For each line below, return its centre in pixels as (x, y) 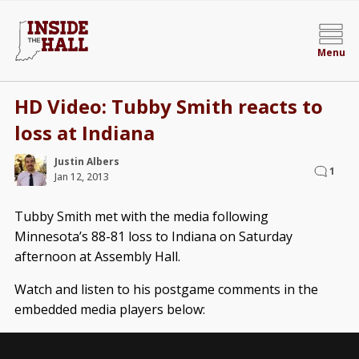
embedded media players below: (109, 309)
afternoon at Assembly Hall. (97, 256)
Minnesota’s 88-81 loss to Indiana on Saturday (153, 236)
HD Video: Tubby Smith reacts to (168, 106)
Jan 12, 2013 (81, 177)
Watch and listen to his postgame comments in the (166, 289)
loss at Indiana (84, 133)
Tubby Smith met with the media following (141, 216)
